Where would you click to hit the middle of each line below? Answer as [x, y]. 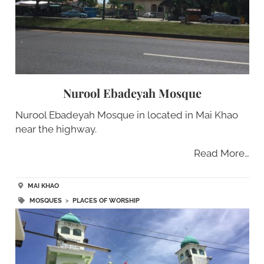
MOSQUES [45, 201]
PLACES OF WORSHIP [106, 201]
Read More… [221, 154]
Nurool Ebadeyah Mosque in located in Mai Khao [126, 115]
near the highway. [56, 129]
